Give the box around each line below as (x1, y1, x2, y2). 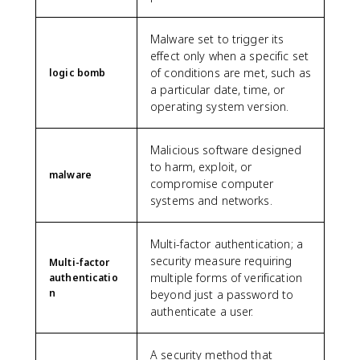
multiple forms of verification (150, 269, 302, 285)
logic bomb (49, 65, 106, 80)
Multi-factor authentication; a (150, 235, 303, 252)
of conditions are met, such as (150, 64, 311, 80)
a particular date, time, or (150, 81, 285, 97)
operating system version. (150, 98, 289, 114)
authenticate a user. (150, 303, 254, 319)
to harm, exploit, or (150, 158, 252, 174)
